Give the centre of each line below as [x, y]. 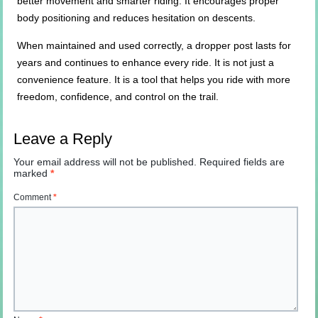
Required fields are [242, 162]
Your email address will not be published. [105, 162]
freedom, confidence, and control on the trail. [118, 97]
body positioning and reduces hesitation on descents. [137, 18]
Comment [34, 198]
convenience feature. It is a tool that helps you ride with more [154, 80]
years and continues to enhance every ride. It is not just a [146, 63]
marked [32, 174]
